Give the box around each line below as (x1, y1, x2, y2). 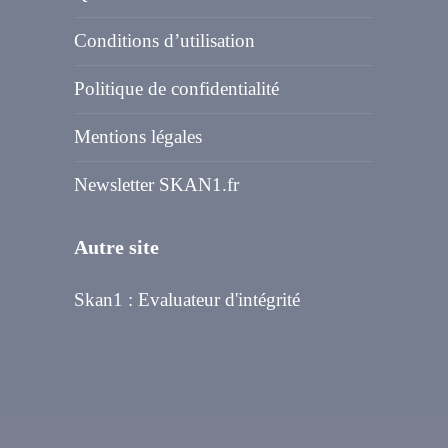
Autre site (74, 236, 159, 259)
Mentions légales (74, 126, 202, 148)
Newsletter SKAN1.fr (74, 174, 239, 196)
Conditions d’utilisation (74, 30, 255, 52)
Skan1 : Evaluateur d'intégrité (74, 289, 300, 311)
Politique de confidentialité (74, 78, 279, 100)
